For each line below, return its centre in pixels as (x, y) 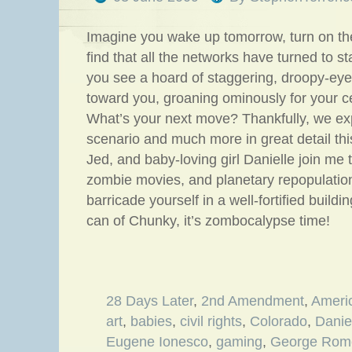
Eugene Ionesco (157, 342)
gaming (239, 342)
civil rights (211, 321)
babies (151, 321)
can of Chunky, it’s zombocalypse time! (208, 221)
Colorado (279, 321)
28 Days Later (150, 301)
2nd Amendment (253, 301)
